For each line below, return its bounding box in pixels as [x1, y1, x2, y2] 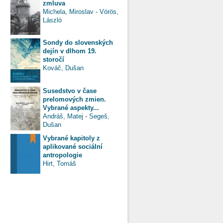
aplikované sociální [43, 142, 103, 150]
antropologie [43, 151, 82, 159]
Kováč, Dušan [43, 64, 84, 72]
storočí [43, 55, 64, 63]
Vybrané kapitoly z [43, 134, 100, 142]
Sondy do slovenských [43, 38, 113, 46]
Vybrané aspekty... [43, 104, 99, 111]
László [43, 16, 62, 24]
